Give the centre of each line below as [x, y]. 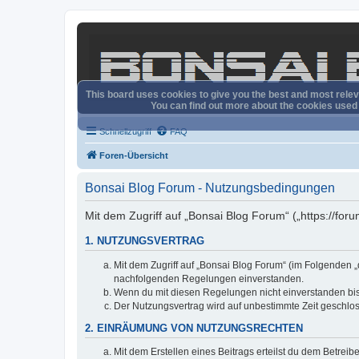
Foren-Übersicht [134, 155]
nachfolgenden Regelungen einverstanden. [209, 278]
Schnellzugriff [125, 131]
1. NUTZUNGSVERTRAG [145, 242]
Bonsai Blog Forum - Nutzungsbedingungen [210, 188]
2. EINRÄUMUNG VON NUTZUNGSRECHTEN [194, 328]
